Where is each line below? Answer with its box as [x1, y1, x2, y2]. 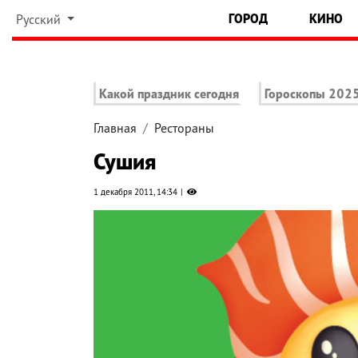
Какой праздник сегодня [99, 86, 239, 102]
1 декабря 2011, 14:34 [93, 186, 177, 198]
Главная [93, 120, 137, 137]
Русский [15, 11, 64, 27]
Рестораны [154, 120, 214, 137]
